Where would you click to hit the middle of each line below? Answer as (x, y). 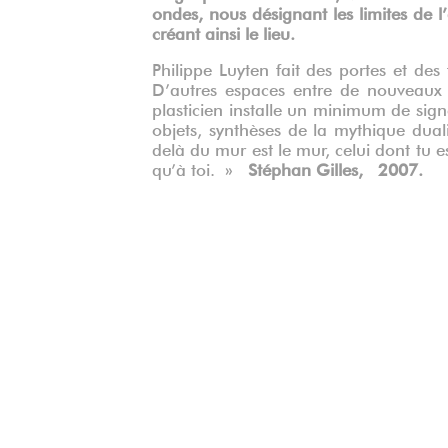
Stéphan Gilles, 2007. (330, 168)
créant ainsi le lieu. (223, 32)
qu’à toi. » (195, 168)
